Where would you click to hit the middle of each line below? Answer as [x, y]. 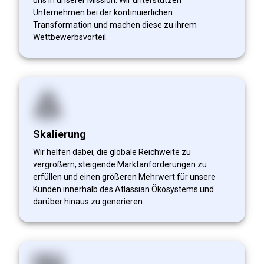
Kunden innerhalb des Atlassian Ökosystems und [123, 189]
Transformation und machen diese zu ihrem [115, 24]
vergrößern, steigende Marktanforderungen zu [120, 164]
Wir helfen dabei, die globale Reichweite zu [112, 152]
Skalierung [60, 134]
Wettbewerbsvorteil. [70, 37]
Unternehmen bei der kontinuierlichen [103, 12]
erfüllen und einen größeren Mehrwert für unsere [124, 176]
